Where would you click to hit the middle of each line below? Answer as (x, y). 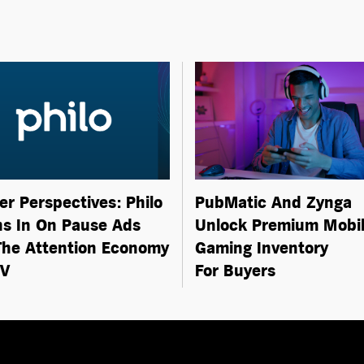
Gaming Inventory (262, 249)
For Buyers (235, 271)
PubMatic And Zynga (273, 203)
